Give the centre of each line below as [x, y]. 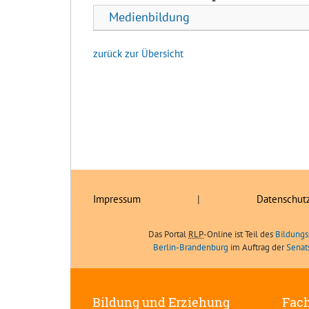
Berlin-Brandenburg [191, 248]
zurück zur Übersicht [138, 53]
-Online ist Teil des [239, 235]
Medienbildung [149, 17]
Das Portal [168, 235]
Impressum [117, 199]
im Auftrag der [257, 248]
